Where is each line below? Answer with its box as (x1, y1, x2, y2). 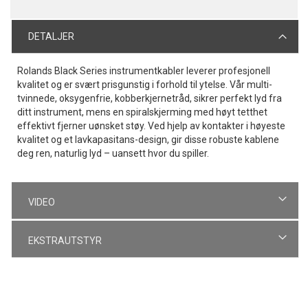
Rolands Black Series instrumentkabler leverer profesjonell (17, 65, 270, 76)
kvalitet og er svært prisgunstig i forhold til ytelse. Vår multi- (17, 78, 272, 90)
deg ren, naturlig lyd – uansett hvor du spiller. (17, 147, 209, 159)
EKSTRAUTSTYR (27, 234, 102, 246)
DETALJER (27, 30, 74, 42)
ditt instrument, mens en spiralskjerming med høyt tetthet (17, 106, 267, 118)
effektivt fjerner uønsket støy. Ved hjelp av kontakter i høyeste (17, 120, 285, 131)
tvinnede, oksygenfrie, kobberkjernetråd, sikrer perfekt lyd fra (17, 92, 282, 104)
